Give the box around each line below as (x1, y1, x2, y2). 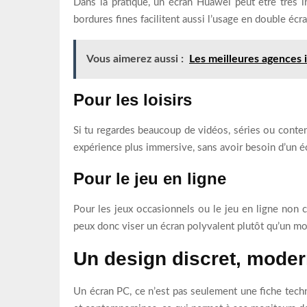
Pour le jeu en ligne (73, 169, 226, 188)
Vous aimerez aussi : (86, 53, 184, 64)
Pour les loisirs (73, 90, 192, 109)
